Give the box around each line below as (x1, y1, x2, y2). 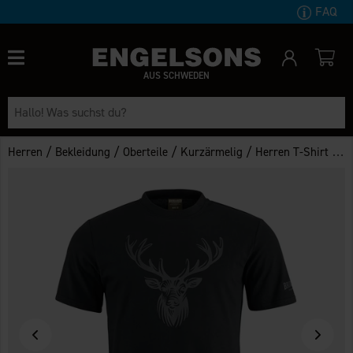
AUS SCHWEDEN (143, 69, 210, 82)
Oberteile (123, 143, 169, 160)
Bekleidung (55, 143, 111, 160)
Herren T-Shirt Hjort (255, 143, 333, 160)
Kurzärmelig (180, 143, 243, 160)
